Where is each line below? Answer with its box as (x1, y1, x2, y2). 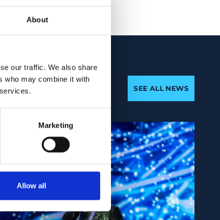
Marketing (38, 121, 73, 130)
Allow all (16, 181, 46, 190)
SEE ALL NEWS (134, 83, 189, 93)
